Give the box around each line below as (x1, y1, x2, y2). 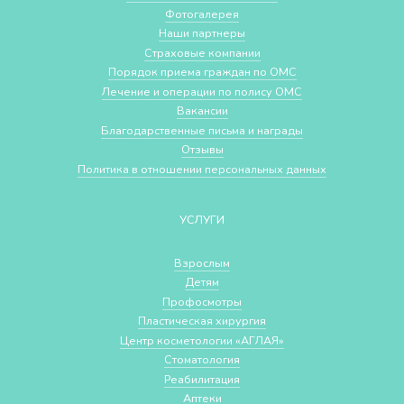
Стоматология (164, 352, 240, 367)
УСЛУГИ (179, 211, 225, 227)
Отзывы (180, 142, 224, 157)
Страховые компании (143, 44, 261, 60)
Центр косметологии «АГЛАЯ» (120, 332, 284, 348)
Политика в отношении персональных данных (78, 161, 326, 177)
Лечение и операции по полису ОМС (102, 83, 302, 99)
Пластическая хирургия (138, 313, 266, 328)
